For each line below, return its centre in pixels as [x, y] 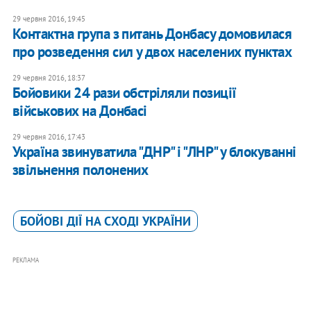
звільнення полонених [80, 170]
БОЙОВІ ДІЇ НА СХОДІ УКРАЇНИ [105, 221]
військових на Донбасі [79, 111]
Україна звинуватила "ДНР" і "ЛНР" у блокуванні [154, 152]
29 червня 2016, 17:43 [49, 137]
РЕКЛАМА [25, 260]
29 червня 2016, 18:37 [49, 78]
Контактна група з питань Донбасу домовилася [152, 34]
